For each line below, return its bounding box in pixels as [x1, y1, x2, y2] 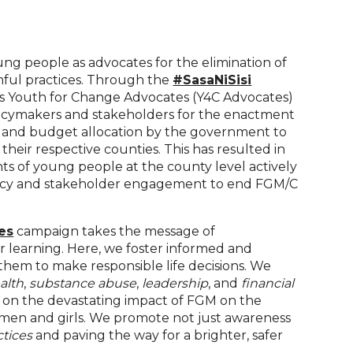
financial [241, 275, 295, 291]
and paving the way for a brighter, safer [32, 327, 284, 343]
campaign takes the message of [13, 223, 216, 239]
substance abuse [29, 275, 137, 291]
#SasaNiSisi [173, 72, 252, 87]
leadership [142, 275, 209, 291]
